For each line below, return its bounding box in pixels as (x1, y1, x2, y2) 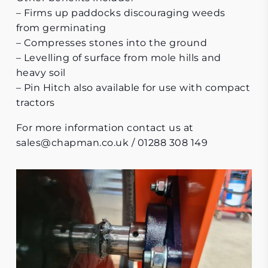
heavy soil (16, 67, 66, 79)
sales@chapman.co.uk (16, 137, 129, 149)
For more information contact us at (16, 122, 194, 134)
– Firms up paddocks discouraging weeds (16, 7, 226, 19)
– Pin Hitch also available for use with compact (16, 82, 251, 94)
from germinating (16, 22, 106, 34)
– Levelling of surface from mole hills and (16, 52, 221, 64)
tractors (16, 97, 55, 109)
